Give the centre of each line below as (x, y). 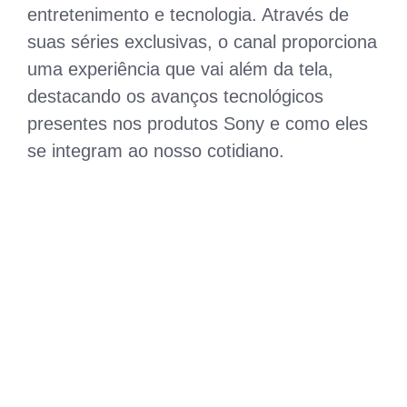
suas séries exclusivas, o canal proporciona (202, 41)
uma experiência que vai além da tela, (180, 69)
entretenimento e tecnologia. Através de (188, 14)
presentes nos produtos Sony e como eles (198, 123)
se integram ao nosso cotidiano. (156, 150)
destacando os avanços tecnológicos (175, 96)
